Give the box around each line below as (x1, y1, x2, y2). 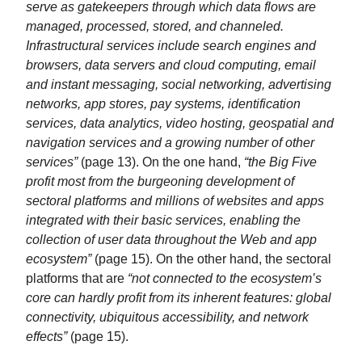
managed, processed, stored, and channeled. (26, 18, 284, 33)
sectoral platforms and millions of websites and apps (26, 192, 324, 208)
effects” (26, 328, 67, 343)
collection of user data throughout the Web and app (26, 231, 317, 246)
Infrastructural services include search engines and (26, 37, 316, 53)
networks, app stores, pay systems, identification (26, 95, 301, 111)
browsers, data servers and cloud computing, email (26, 57, 316, 72)
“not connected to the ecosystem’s (128, 270, 322, 285)
